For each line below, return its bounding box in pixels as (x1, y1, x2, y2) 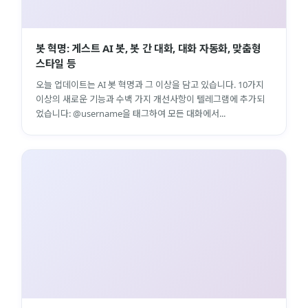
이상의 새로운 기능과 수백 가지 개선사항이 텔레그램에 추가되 (36, 92, 265, 105)
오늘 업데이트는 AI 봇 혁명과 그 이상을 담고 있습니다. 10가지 (36, 78, 264, 91)
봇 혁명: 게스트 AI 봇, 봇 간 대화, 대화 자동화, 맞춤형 (36, 41, 261, 55)
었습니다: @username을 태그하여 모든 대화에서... (36, 107, 225, 120)
